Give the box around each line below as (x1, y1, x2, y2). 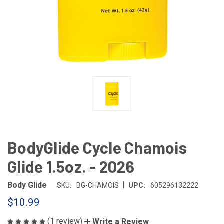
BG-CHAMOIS (76, 181, 119, 189)
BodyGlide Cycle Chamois (7, 138, 187, 157)
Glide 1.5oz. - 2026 (7, 157, 134, 176)
